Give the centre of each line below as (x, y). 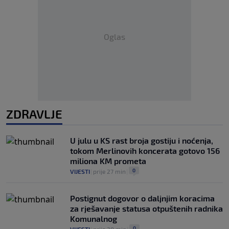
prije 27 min (109, 171)
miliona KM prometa (108, 161)
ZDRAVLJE (34, 114)
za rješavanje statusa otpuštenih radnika (146, 208)
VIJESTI (80, 171)
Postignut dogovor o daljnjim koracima (142, 198)
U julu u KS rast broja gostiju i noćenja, (142, 140)
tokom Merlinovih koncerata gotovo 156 (145, 151)
